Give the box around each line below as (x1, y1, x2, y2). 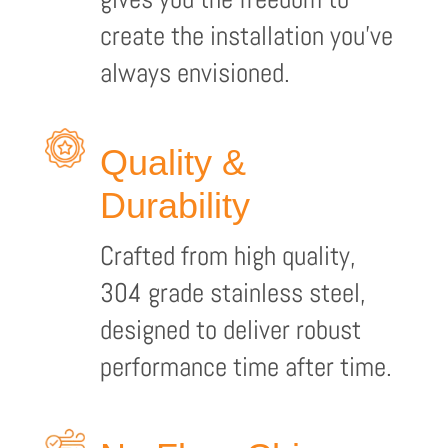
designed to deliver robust (99, 312, 361, 347)
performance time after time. (99, 349, 392, 384)
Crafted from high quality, (99, 238, 356, 273)
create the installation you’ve (99, 18, 393, 53)
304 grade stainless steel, (99, 275, 366, 310)
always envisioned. (99, 55, 290, 90)
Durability (99, 185, 250, 226)
